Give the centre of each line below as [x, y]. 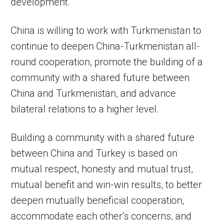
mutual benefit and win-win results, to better [107, 185]
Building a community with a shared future [103, 138]
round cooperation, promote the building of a [107, 62]
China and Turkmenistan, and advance [94, 94]
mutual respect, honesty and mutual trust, [102, 169]
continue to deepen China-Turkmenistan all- [106, 46]
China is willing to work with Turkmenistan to [106, 31]
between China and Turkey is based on [94, 153]
